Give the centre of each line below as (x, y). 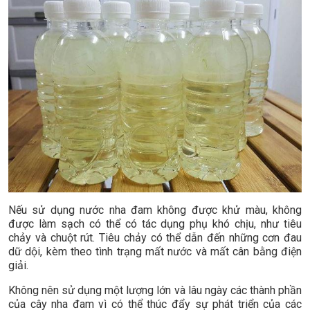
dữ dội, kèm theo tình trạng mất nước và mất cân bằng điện (155, 252)
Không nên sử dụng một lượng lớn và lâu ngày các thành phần (155, 291)
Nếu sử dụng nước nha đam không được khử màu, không (155, 210)
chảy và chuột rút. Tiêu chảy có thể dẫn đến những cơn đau (155, 238)
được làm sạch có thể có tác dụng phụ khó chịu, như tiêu (155, 224)
